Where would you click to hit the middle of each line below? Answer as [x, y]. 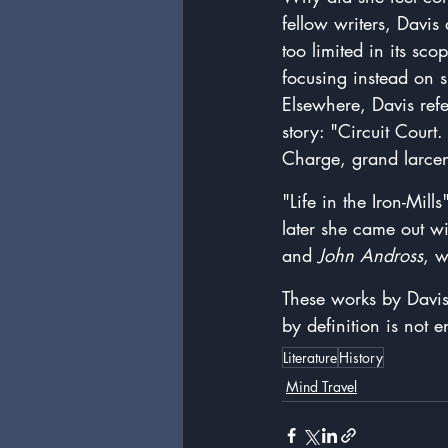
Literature [310, 358]
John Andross [370, 255]
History [361, 358]
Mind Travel [321, 387]
